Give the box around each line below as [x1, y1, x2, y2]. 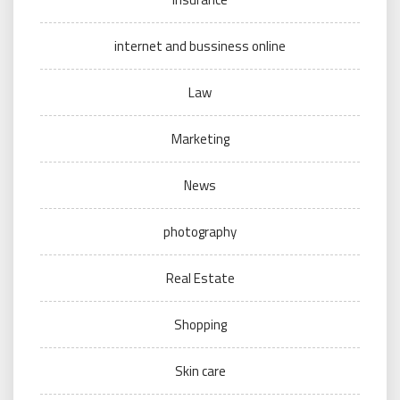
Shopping [173, 314, 227, 336]
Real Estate [165, 268, 235, 289]
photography [163, 221, 237, 243]
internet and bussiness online [114, 36, 286, 57]
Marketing [171, 129, 229, 150]
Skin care [174, 361, 226, 382]
